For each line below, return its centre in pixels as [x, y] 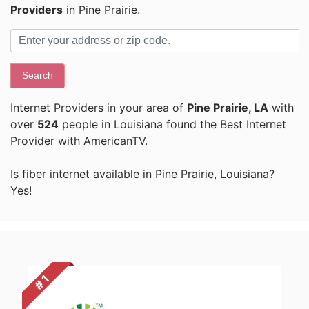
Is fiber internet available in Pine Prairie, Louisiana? [142, 174]
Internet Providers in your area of [99, 108]
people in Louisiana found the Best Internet [172, 124]
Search [38, 76]
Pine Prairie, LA [228, 108]
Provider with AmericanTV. [79, 141]
